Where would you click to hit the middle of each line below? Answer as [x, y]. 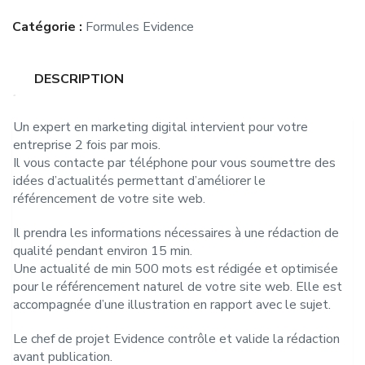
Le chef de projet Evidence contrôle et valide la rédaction [176, 339]
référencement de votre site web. [109, 198]
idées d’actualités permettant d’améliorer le [139, 180]
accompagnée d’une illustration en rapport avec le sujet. [172, 304]
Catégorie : [49, 26]
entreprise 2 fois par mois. [87, 145]
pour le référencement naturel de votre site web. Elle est [178, 286]
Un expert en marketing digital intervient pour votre [161, 127]
